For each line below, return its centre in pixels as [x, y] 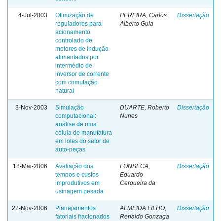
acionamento [73, 32]
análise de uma [76, 124]
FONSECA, [135, 166]
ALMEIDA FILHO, [143, 208]
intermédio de [74, 66]
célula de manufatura [84, 133]
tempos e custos [77, 175]
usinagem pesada [79, 191]
